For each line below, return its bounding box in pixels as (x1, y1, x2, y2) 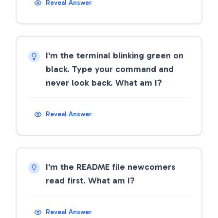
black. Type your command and (46, 64, 174, 74)
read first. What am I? (46, 175, 135, 186)
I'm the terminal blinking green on (46, 50, 183, 61)
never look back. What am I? (46, 77, 162, 88)
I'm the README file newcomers (46, 162, 175, 172)
